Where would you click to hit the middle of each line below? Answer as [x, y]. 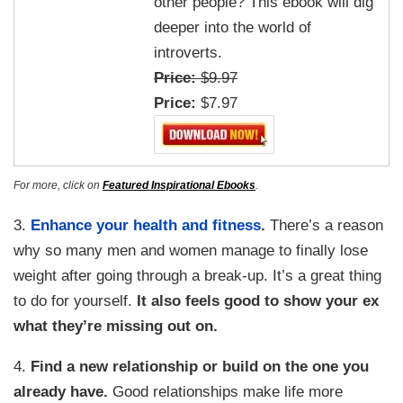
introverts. [188, 53]
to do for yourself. [73, 300]
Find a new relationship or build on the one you [200, 367]
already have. [61, 392]
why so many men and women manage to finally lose [191, 250]
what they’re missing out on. [116, 325]
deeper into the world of [233, 27]
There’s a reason [325, 224]
